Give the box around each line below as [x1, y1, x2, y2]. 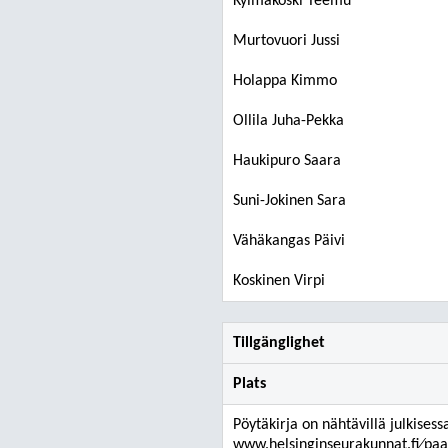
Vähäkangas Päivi [233, 233, 345, 249]
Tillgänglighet [233, 335, 325, 351]
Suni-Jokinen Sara [233, 193, 346, 209]
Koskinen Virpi [233, 273, 325, 289]
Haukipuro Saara [233, 153, 341, 169]
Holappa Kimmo [233, 73, 337, 89]
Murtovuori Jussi [233, 33, 340, 49]
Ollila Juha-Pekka [233, 113, 344, 129]
